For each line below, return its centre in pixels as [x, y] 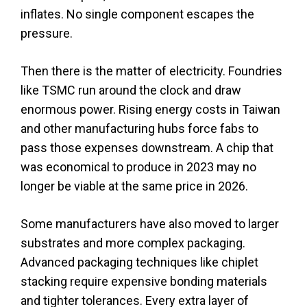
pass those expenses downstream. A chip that [147, 147]
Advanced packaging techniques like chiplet [139, 262]
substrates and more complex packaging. [133, 243]
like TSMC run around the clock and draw [131, 90]
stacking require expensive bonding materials [144, 281]
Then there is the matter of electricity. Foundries [151, 71]
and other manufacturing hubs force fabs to [139, 128]
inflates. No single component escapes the [137, 14]
